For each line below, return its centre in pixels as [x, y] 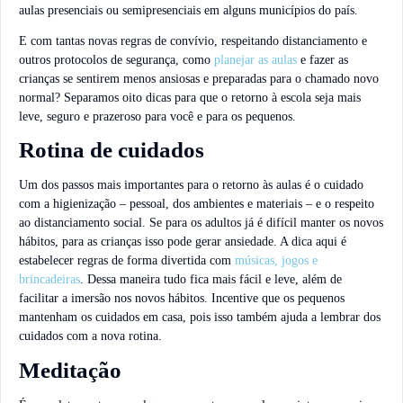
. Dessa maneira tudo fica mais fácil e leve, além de [211, 280]
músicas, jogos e [276, 261]
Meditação [70, 370]
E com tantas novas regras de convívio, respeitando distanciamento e [193, 40]
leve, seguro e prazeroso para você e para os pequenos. [157, 116]
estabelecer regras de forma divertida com [127, 261]
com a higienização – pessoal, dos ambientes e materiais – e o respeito [197, 204]
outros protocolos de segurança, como [115, 59]
